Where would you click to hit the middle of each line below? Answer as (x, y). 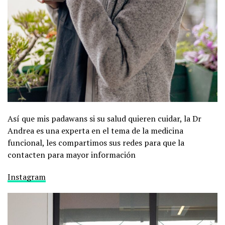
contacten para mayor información (72, 154)
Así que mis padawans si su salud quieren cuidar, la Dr (104, 118)
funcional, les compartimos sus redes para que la (96, 142)
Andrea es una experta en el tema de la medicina (95, 130)
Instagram (27, 177)
